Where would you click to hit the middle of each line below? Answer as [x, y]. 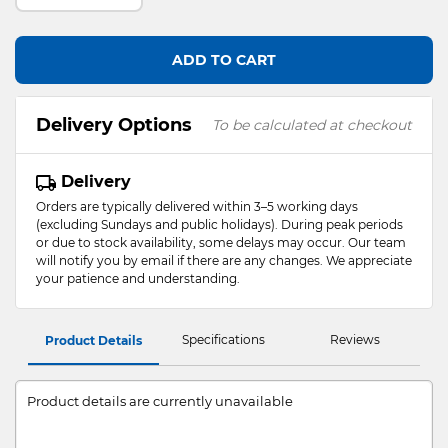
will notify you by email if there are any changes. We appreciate [224, 261]
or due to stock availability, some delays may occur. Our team [221, 243]
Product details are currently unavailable [160, 401]
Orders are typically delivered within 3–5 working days [197, 207]
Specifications [224, 340]
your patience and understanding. [138, 279]
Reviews [354, 340]
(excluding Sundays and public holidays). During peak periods [219, 225]
